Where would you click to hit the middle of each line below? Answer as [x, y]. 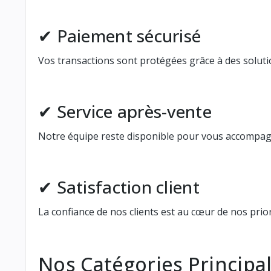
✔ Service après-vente [125, 111]
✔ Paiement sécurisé [120, 35]
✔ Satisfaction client [119, 187]
